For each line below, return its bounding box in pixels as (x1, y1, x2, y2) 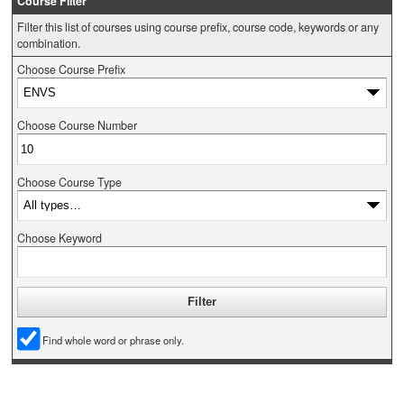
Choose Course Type (16, 173, 122, 190)
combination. (16, 35, 80, 51)
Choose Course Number (16, 117, 137, 134)
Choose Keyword (16, 230, 102, 247)
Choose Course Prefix (16, 61, 125, 78)
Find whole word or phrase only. (42, 332, 185, 347)
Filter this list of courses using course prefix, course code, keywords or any (16, 19, 379, 35)
